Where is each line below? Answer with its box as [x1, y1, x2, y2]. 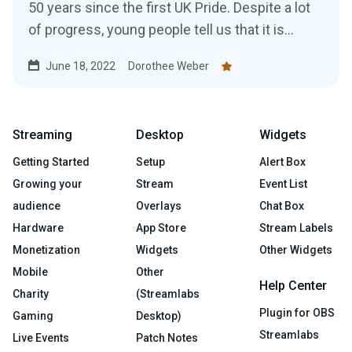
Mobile [13, 266, 48, 279]
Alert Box [259, 156, 306, 169]
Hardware [13, 222, 64, 235]
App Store [136, 222, 186, 235]
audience [13, 200, 60, 213]
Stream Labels [259, 222, 333, 235]
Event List [259, 178, 307, 191]
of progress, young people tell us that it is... [28, 21, 294, 38]
